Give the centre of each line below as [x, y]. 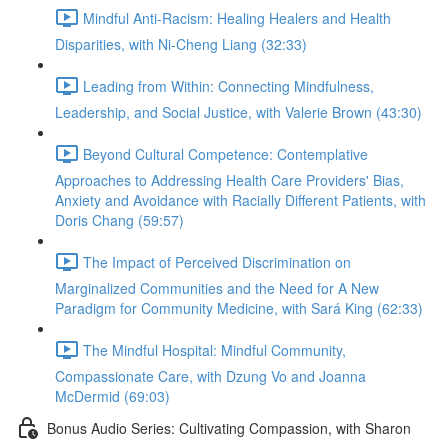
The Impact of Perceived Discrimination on [217, 261]
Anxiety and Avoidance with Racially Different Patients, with [240, 200]
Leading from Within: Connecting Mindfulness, [228, 85]
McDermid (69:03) [112, 396]
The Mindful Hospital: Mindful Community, [214, 349]
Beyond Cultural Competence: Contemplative [225, 153]
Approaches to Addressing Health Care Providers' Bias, [229, 180]
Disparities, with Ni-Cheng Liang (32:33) [181, 44]
